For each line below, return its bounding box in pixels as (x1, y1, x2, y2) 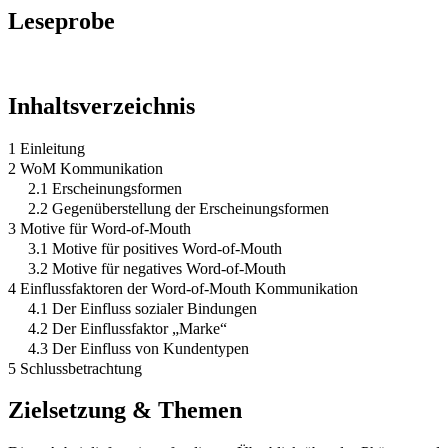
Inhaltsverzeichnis (8, 92, 195, 119)
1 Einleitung (8, 139, 85, 157)
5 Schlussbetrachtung (8, 359, 142, 377)
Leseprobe (8, 7, 115, 34)
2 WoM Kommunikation (8, 159, 163, 177)
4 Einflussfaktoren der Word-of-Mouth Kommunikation (8, 279, 358, 297)
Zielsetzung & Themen (8, 397, 242, 424)
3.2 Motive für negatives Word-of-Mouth (28, 259, 286, 277)
